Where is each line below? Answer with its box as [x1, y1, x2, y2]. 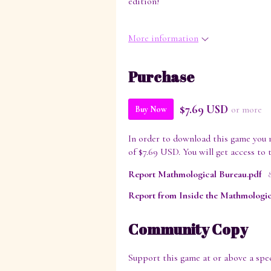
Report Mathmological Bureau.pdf [128, 168, 262, 181]
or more [231, 103, 262, 116]
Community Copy [128, 220, 248, 240]
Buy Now [135, 104, 167, 115]
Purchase [128, 67, 194, 87]
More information [128, 32, 198, 44]
